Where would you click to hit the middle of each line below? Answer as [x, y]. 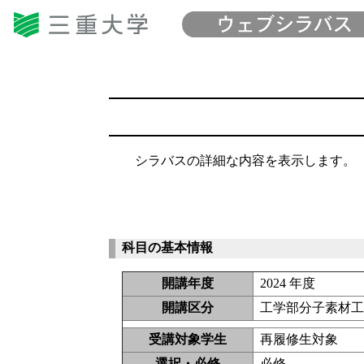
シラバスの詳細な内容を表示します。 [239, 160]
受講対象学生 [188, 339]
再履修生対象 [299, 339]
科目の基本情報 [168, 248]
